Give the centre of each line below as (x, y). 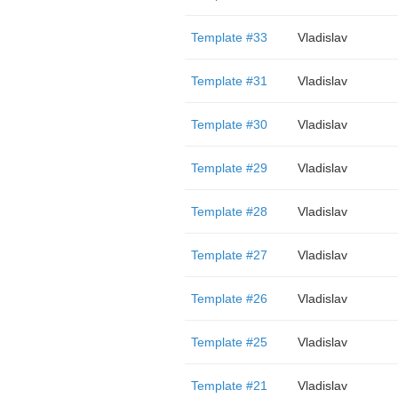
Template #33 (229, 37)
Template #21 (229, 386)
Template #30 (229, 124)
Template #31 (229, 81)
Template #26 (229, 298)
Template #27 (229, 255)
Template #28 (229, 211)
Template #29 (229, 168)
